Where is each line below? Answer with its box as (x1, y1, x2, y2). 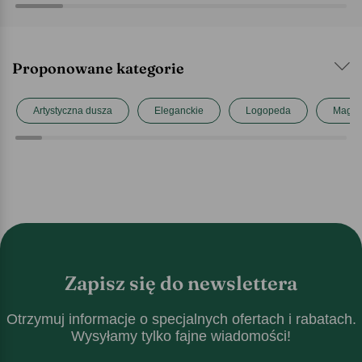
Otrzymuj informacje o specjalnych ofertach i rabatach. (6, 310, 356, 327)
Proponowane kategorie (12, 58, 184, 78)
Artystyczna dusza (33, 104, 112, 116)
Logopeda (246, 104, 291, 116)
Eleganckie (154, 104, 204, 116)
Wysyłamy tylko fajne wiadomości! (71, 327, 291, 344)
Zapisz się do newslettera (65, 271, 297, 295)
